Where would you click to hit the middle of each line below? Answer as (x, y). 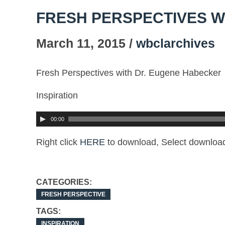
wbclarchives (176, 43)
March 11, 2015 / (86, 43)
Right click (58, 142)
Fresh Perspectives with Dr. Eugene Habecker (129, 73)
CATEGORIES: (64, 182)
